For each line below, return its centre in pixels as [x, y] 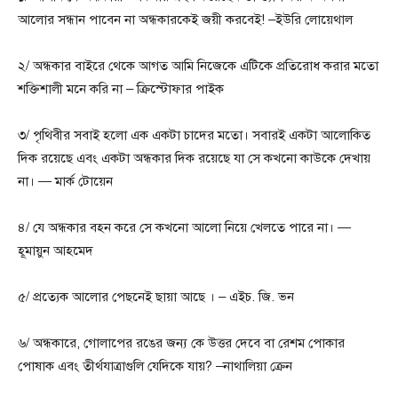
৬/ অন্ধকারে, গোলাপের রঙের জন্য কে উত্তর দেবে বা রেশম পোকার [181, 342]
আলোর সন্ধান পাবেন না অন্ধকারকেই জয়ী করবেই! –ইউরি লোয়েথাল [185, 19]
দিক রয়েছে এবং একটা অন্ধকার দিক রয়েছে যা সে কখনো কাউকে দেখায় [194, 158]
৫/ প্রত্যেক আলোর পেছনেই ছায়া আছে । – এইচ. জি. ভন [156, 296]
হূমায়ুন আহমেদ [56, 250]
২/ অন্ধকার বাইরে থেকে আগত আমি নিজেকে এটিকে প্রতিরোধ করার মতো [198, 65]
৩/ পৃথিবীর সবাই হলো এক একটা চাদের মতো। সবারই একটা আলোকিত [194, 135]
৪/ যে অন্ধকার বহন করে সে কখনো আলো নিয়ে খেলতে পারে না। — [184, 227]
